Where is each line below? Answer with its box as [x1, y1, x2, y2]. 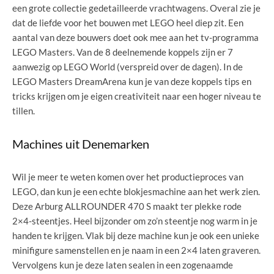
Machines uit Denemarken [12, 136, 149, 151]
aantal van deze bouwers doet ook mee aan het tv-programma [12, 31, 259, 43]
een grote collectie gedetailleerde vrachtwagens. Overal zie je [12, 2, 261, 13]
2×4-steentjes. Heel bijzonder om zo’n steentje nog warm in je [12, 215, 257, 226]
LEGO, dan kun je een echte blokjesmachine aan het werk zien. [12, 185, 260, 197]
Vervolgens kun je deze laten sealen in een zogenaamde [12, 259, 233, 270]
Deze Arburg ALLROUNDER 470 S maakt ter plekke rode [12, 200, 242, 212]
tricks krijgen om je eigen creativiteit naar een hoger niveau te [12, 90, 261, 102]
